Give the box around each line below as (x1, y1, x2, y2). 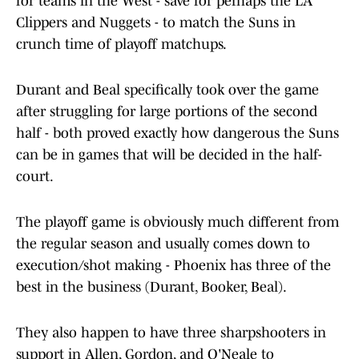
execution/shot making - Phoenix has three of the (16, 257, 331, 274)
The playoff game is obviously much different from (16, 214, 339, 231)
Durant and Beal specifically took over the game (16, 82, 319, 99)
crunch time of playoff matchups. (16, 36, 227, 53)
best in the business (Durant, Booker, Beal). (16, 279, 289, 296)
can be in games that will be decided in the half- (16, 147, 322, 163)
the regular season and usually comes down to (16, 236, 310, 252)
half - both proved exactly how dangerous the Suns (16, 125, 339, 142)
